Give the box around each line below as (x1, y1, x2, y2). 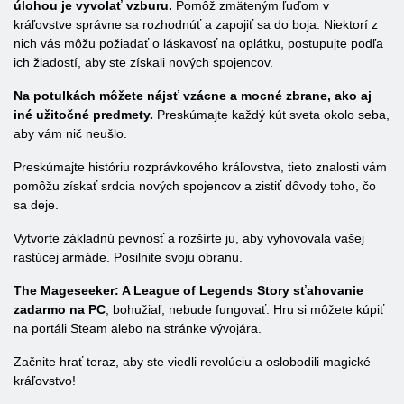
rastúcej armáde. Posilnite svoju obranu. (14, 250, 243, 264)
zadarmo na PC (14, 302, 106, 317)
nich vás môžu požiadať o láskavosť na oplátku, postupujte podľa (14, 36, 383, 50)
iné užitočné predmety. (14, 107, 153, 122)
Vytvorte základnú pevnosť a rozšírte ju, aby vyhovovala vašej (14, 231, 364, 245)
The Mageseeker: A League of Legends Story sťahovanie (14, 283, 363, 298)
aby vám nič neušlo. (14, 126, 127, 141)
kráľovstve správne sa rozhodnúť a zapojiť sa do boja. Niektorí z (14, 17, 378, 32)
